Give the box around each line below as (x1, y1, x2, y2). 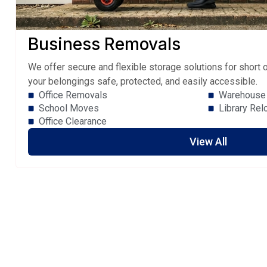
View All (189, 135, 227, 148)
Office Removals (38, 89, 107, 101)
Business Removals (28, 34, 181, 55)
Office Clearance (38, 116, 107, 128)
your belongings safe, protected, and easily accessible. (28, 76, 257, 88)
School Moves (38, 103, 99, 114)
